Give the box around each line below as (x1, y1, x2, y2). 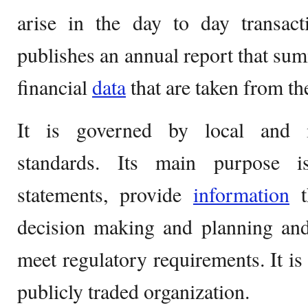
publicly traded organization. (17, 277, 250, 305)
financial (17, 73, 92, 100)
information (193, 180, 289, 208)
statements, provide (17, 180, 193, 208)
